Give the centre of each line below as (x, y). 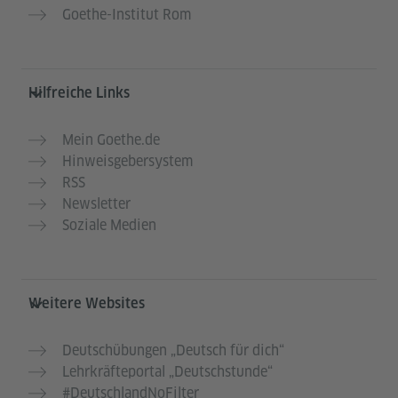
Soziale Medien (109, 226)
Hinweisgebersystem (127, 162)
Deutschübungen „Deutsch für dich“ (173, 351)
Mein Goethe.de (111, 140)
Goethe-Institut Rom (127, 15)
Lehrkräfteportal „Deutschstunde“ (167, 372)
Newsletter (96, 204)
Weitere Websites (87, 304)
